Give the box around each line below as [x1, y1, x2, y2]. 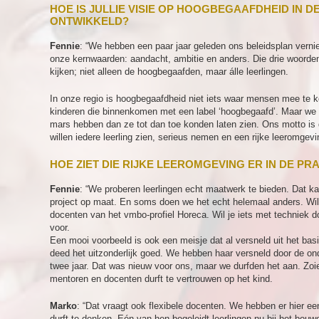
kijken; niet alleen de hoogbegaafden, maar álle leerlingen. [50, 66, 288, 77]
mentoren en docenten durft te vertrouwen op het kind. [50, 273, 273, 284]
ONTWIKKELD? [50, 15, 129, 27]
